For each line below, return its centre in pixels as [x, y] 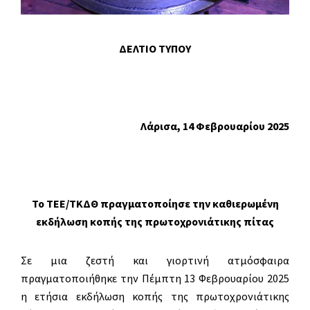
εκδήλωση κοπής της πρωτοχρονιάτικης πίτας [155, 222]
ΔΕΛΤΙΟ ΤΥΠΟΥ [155, 49]
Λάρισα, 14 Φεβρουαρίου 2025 [215, 126]
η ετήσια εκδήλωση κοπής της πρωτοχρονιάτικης [155, 297]
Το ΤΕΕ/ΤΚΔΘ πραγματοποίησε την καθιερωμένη [155, 204]
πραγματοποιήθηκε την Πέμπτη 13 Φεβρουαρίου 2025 [155, 279]
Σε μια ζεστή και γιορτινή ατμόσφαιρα [155, 261]
